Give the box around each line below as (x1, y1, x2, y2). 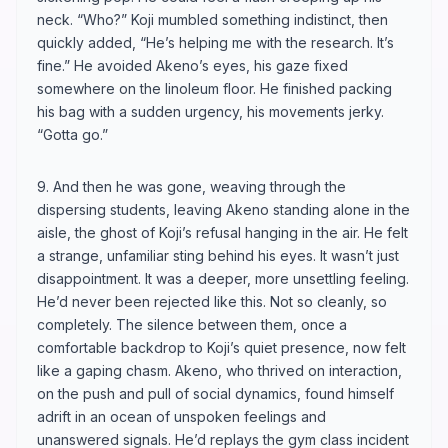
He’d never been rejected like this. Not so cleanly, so (37, 292, 387, 310)
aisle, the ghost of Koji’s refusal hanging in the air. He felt (37, 223, 408, 241)
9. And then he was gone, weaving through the (37, 177, 346, 195)
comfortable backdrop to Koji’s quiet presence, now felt (37, 338, 406, 356)
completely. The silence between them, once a (37, 315, 347, 333)
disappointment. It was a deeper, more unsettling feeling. (37, 269, 409, 287)
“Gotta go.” (37, 125, 108, 143)
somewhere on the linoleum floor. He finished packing (37, 79, 392, 97)
